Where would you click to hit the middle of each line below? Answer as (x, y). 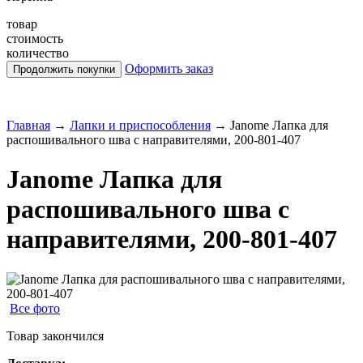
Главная (28, 125)
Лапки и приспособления (140, 125)
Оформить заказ (169, 68)
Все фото (35, 308)
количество (38, 53)
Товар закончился (55, 335)
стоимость (35, 38)
